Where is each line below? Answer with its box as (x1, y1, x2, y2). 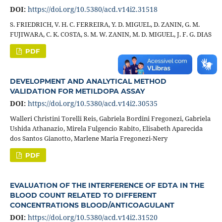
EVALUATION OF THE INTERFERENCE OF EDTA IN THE (9, 180, 204, 190)
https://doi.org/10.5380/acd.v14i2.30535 (27, 98, 158, 108)
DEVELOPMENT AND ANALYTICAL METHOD (9, 76, 166, 86)
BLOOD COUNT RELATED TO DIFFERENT (9, 190, 157, 200)
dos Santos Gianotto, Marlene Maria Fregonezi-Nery (9, 133, 167, 143)
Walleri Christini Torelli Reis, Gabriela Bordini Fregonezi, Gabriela (9, 113, 211, 123)
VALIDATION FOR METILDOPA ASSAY (9, 86, 145, 96)
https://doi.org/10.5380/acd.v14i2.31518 (27, 4, 158, 14)
